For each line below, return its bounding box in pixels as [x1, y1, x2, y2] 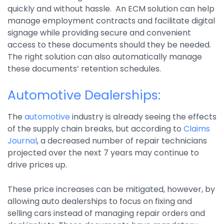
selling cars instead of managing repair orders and [7, 207, 205, 219]
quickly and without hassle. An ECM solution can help [7, 3, 214, 15]
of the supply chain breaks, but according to [7, 123, 183, 135]
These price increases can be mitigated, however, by [7, 183, 215, 195]
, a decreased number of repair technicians [37, 135, 207, 147]
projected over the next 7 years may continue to [7, 147, 199, 159]
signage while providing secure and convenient [7, 27, 191, 39]
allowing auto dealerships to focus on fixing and [7, 195, 192, 207]
